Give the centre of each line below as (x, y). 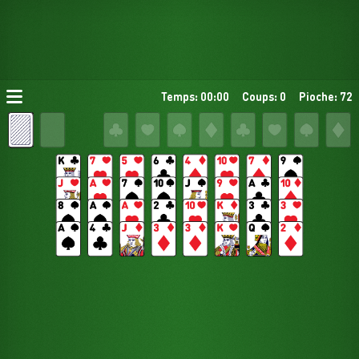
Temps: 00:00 (195, 96)
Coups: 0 (264, 96)
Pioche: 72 (326, 96)
